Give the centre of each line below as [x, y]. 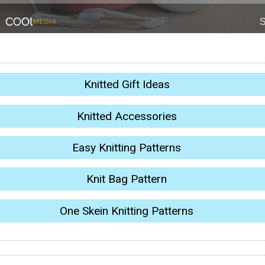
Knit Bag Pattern [127, 179]
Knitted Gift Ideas [127, 85]
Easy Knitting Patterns [127, 147]
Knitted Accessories [127, 116]
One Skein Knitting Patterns [127, 211]
